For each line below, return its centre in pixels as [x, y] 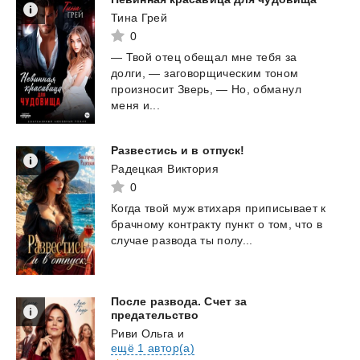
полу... [235, 240]
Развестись [144, 150]
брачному [138, 224]
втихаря [220, 208]
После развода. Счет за [179, 301]
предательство [155, 315]
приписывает [281, 208]
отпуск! [223, 150]
